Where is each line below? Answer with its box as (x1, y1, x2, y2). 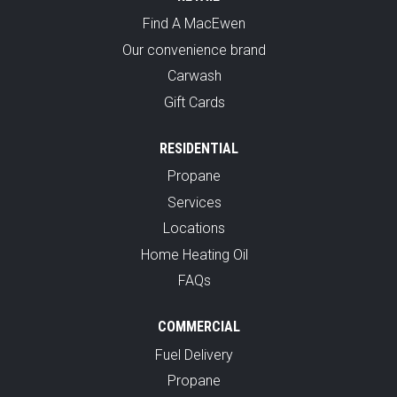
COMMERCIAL (157, 318, 240, 336)
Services (167, 193, 222, 211)
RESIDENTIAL (159, 139, 238, 157)
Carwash (167, 67, 222, 85)
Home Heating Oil (140, 245, 248, 263)
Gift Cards (163, 93, 225, 111)
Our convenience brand (122, 41, 267, 58)
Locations (163, 220, 226, 237)
